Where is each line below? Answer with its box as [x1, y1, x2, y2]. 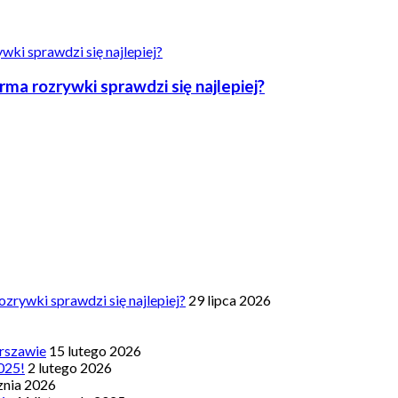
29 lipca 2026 [188, 291, 271, 309]
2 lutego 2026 [28, 359, 112, 377]
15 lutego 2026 [49, 342, 141, 360]
